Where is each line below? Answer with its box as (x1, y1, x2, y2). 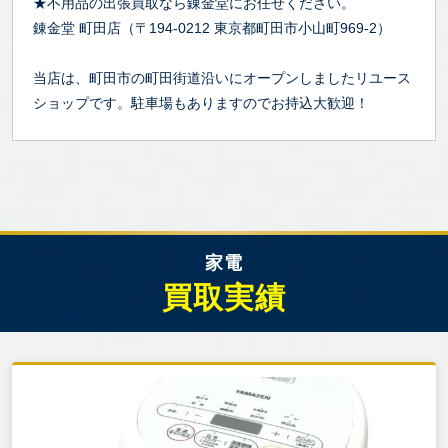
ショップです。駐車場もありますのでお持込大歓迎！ (33, 95, 369, 111)
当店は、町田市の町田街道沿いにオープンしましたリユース (33, 70, 411, 86)
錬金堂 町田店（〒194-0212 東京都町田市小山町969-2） (33, 20, 391, 36)
